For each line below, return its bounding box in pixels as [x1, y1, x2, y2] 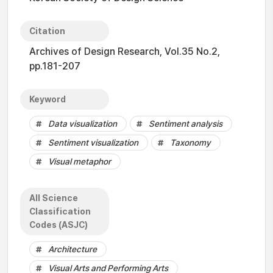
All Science [29, 193, 78, 203]
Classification [29, 207, 91, 216]
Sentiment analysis [149, 119, 222, 129]
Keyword [29, 94, 66, 104]
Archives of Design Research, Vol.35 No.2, [29, 46, 220, 57]
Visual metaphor [48, 157, 111, 166]
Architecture [48, 244, 97, 254]
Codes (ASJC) [29, 220, 88, 230]
